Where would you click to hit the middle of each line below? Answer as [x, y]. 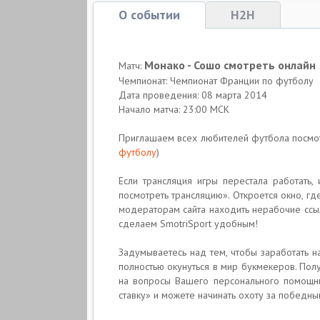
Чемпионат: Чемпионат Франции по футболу [216, 81]
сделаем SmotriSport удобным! [188, 224]
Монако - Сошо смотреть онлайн [230, 65]
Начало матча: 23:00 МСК [174, 109]
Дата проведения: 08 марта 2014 [193, 95]
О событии [149, 15]
